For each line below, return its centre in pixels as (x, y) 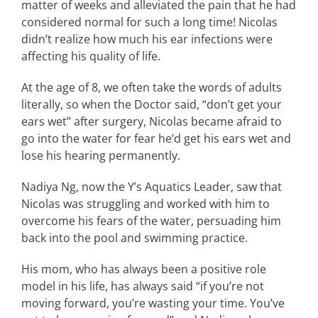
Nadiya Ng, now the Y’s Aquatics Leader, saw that (152, 187)
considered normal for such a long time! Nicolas (149, 22)
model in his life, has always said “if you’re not (143, 286)
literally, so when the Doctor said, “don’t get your (152, 105)
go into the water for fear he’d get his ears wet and (156, 139)
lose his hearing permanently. (101, 156)
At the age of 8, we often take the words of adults (152, 88)
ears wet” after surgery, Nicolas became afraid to (152, 122)
